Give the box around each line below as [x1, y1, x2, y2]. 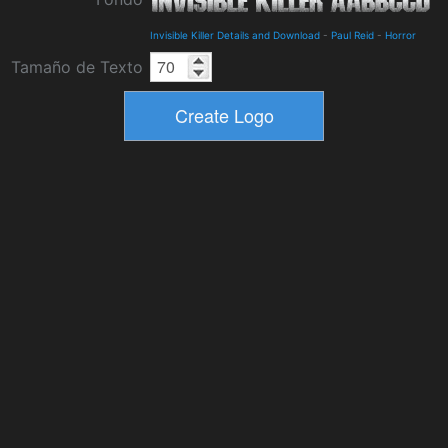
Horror [385, 28, 416, 41]
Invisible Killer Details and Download [150, 28, 320, 41]
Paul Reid [331, 28, 374, 41]
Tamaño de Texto [11, 56, 143, 77]
